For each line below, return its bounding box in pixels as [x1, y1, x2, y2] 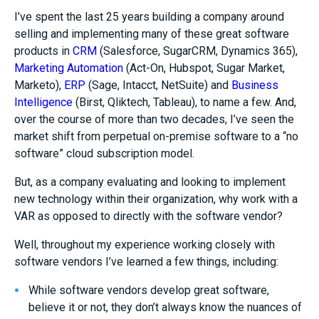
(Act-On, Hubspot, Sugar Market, [123, 61, 285, 75]
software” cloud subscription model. [14, 147, 194, 160]
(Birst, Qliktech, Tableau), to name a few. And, [73, 95, 296, 109]
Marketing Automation [14, 61, 123, 75]
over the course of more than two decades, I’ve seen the [14, 113, 294, 126]
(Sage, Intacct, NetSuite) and [85, 78, 231, 92]
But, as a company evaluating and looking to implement [14, 175, 286, 189]
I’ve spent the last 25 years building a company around [14, 10, 284, 23]
